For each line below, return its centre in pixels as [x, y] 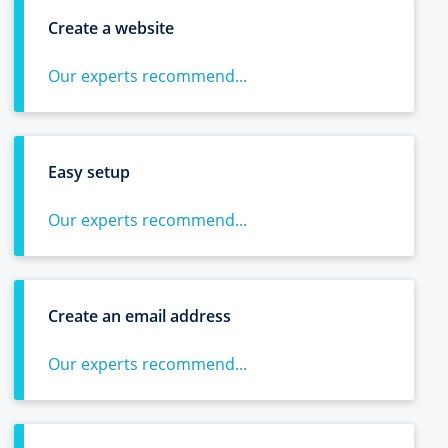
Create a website [111, 28]
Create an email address [139, 316]
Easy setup [89, 172]
